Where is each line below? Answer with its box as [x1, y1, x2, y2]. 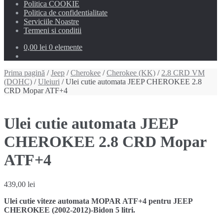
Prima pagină [4, 69, 45, 77]
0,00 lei [24, 43, 47, 51]
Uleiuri [38, 77, 60, 86]
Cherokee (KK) [107, 69, 155, 77]
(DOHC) [4, 77, 32, 86]
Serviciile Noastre [24, 17, 79, 26]
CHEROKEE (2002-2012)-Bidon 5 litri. [4, 205, 135, 214]
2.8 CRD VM [161, 69, 205, 77]
